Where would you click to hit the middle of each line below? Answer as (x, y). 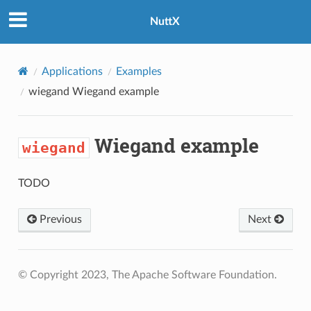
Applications (72, 71)
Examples (138, 71)
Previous (59, 219)
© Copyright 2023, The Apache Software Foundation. (147, 275)
